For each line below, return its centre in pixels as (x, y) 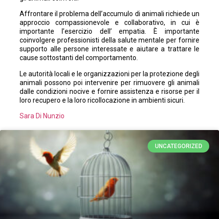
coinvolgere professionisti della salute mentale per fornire (109, 40)
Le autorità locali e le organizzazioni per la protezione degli (109, 74)
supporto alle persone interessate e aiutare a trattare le (109, 49)
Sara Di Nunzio (42, 116)
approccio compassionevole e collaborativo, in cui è (109, 23)
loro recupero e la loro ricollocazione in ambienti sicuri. (102, 100)
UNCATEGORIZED (178, 146)
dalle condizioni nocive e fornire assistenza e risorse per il (109, 91)
